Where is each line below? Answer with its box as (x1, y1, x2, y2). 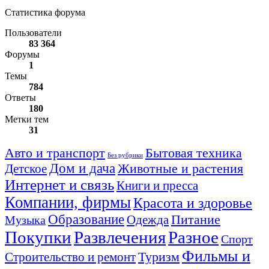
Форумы (5, 49, 40, 59)
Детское (5, 161, 47, 176)
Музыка (5, 213, 46, 226)
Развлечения (74, 227, 166, 247)
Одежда (127, 212, 169, 227)
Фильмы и (182, 247, 250, 265)
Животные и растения (118, 160, 243, 176)
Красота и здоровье (133, 195, 252, 211)
